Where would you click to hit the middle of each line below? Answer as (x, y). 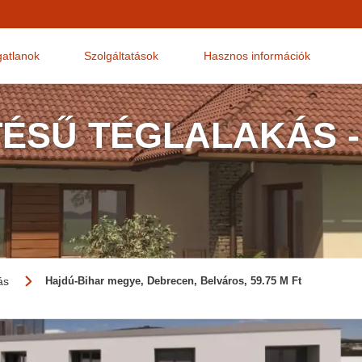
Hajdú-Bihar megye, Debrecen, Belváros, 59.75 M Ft (174, 280)
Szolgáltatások (122, 55)
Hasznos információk (257, 55)
